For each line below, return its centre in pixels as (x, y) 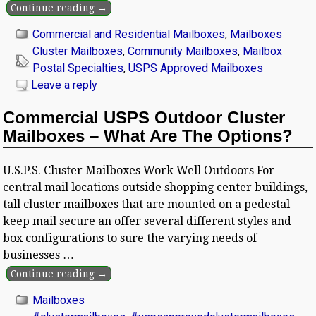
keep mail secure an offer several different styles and (147, 221)
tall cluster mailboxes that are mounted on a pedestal (147, 204)
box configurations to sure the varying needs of (130, 238)
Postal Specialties (78, 68)
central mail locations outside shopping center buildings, (156, 187)
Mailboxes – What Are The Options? (148, 135)
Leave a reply (65, 85)
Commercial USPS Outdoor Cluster (144, 117)
